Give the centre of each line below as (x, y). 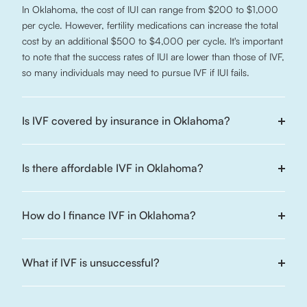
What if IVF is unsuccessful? (91, 262)
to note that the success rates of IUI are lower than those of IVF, (153, 57)
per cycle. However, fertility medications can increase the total (150, 25)
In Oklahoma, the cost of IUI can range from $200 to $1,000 (150, 9)
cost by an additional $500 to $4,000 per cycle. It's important (152, 41)
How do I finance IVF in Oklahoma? (109, 215)
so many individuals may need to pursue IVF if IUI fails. (136, 72)
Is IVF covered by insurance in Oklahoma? (126, 121)
